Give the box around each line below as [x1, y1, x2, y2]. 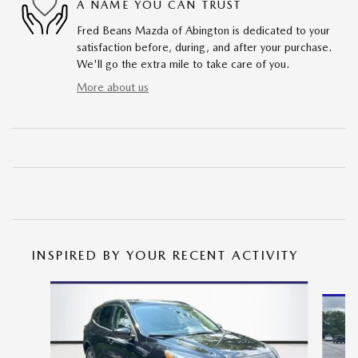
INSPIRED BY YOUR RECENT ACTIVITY [32, 247, 299, 263]
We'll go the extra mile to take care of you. [77, 57, 289, 70]
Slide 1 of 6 [12, 281, 68, 295]
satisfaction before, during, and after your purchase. [77, 40, 332, 54]
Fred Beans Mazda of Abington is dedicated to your [77, 23, 330, 37]
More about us [77, 80, 149, 93]
